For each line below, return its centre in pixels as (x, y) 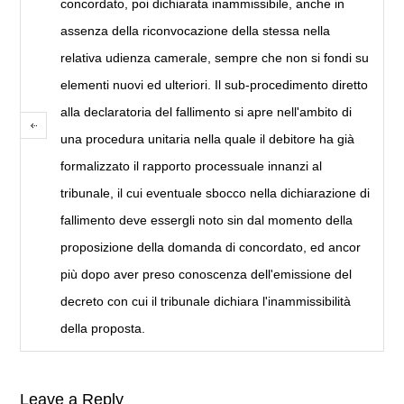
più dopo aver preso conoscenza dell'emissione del (207, 275)
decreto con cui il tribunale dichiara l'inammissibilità (206, 302)
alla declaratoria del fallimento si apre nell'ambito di (207, 112)
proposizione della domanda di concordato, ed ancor (211, 248)
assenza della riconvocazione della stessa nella (196, 31)
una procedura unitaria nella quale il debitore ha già (208, 139)
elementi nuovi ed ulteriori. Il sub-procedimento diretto (215, 85)
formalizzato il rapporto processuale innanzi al (192, 166)
